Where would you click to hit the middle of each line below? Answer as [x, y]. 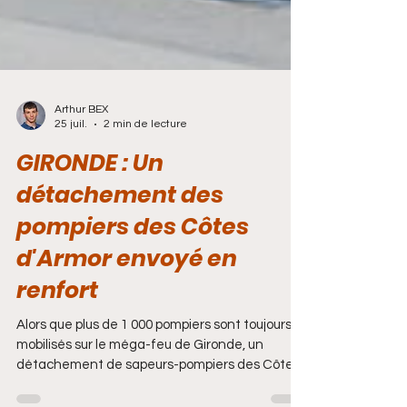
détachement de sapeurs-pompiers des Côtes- [161, 395]
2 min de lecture [145, 154]
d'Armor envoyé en [127, 288]
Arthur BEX [81, 139]
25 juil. [71, 154]
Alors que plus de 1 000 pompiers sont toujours [154, 355]
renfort [57, 320]
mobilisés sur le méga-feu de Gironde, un [140, 375]
